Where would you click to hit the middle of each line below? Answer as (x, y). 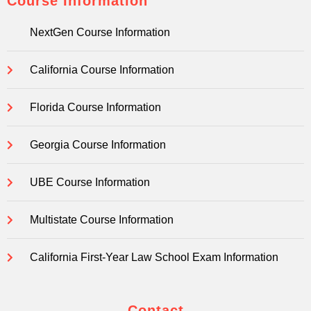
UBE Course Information (90, 183)
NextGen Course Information (100, 33)
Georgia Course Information (98, 145)
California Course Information (102, 70)
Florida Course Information (95, 108)
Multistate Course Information (101, 220)
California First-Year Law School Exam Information (154, 258)
